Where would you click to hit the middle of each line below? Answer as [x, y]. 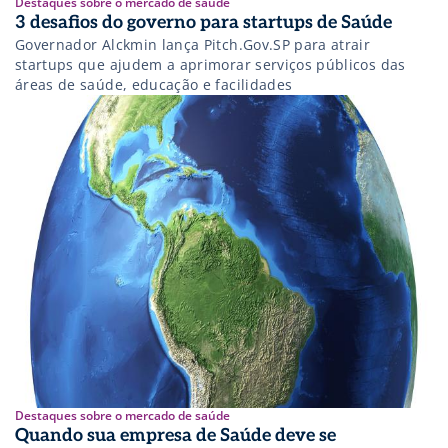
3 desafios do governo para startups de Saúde [203, 22]
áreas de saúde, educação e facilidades [154, 84]
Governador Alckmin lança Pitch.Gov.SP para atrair [193, 44]
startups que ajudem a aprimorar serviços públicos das [210, 64]
